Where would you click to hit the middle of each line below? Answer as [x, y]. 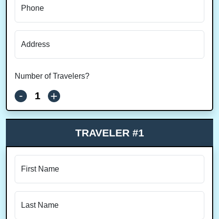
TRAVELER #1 [109, 133]
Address [35, 44]
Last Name [40, 205]
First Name [40, 169]
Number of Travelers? [52, 76]
